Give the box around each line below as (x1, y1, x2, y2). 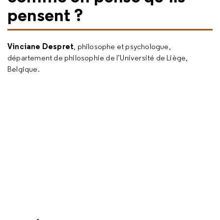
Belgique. (7, 64, 40, 74)
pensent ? (7, 3, 83, 26)
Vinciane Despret (7, 41, 74, 51)
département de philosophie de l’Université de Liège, (7, 53, 188, 62)
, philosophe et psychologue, (74, 42, 171, 51)
